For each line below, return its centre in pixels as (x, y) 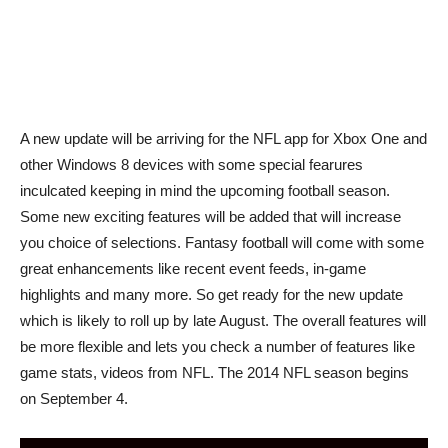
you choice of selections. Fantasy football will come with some (222, 242)
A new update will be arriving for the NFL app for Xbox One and (223, 138)
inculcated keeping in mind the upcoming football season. (205, 190)
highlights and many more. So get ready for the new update (211, 294)
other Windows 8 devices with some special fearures (191, 164)
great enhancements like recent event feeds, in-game (193, 268)
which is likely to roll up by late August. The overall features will (223, 320)
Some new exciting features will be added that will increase (210, 216)
